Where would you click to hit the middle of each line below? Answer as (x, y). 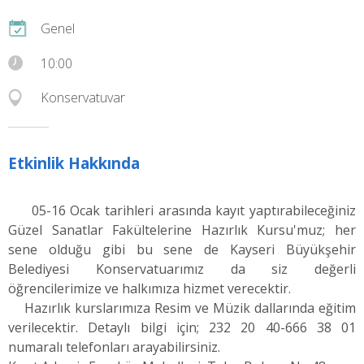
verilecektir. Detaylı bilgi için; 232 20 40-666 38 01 (182, 327)
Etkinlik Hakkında (74, 162)
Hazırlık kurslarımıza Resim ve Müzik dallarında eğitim (182, 308)
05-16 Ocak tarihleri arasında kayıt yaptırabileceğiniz (182, 210)
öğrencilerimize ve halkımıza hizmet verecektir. (149, 288)
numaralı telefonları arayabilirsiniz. (114, 347)
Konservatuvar (83, 97)
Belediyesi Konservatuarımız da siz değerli (182, 269)
